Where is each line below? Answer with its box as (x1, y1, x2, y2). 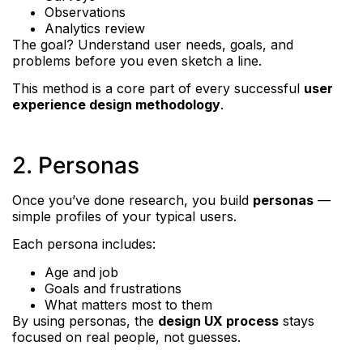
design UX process (158, 312, 279, 329)
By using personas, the (12, 312, 158, 329)
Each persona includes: (12, 236, 156, 253)
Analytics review (45, 19, 145, 36)
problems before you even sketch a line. (12, 52, 262, 69)
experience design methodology (12, 96, 220, 113)
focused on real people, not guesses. (12, 328, 241, 345)
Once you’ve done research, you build (12, 192, 253, 209)
